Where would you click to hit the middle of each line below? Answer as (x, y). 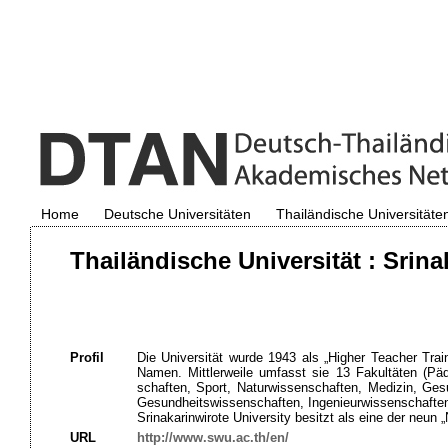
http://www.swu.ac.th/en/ (212, 437)
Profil (86, 357)
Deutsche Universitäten (177, 214)
